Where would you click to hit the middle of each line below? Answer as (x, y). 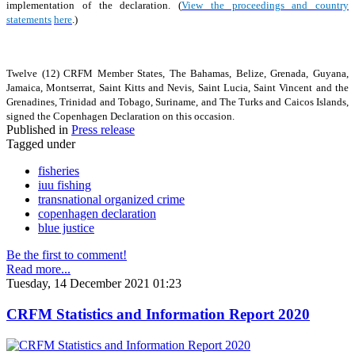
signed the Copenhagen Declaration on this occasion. (120, 116)
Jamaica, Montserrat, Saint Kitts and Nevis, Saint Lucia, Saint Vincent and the (177, 88)
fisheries (59, 171)
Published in (37, 130)
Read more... (38, 269)
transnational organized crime (111, 200)
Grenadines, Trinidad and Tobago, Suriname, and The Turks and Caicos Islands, (177, 102)
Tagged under (41, 144)
